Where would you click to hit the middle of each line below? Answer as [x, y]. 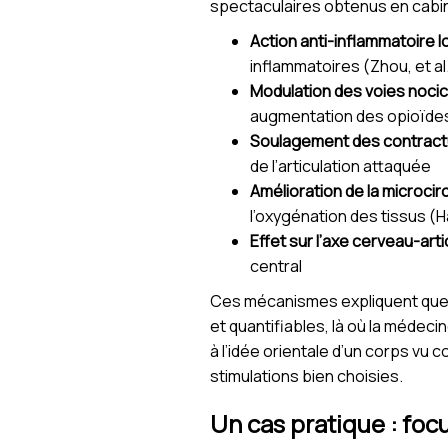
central [276, 266]
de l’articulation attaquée [340, 166]
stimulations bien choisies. [306, 376]
